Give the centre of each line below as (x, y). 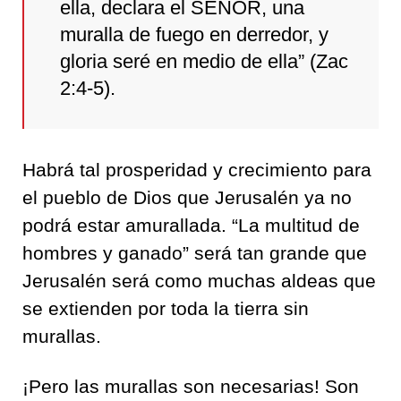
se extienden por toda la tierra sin (166, 308)
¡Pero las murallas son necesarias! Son (191, 386)
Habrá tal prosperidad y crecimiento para (197, 169)
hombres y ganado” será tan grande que (195, 252)
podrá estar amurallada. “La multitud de (191, 225)
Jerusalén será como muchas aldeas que (199, 280)
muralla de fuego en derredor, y (194, 34)
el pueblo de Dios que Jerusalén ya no (187, 197)
